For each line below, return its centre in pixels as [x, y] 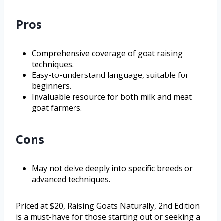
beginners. [51, 86]
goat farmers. [57, 107]
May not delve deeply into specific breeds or [112, 168]
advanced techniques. [71, 179]
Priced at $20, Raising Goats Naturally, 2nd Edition [108, 205]
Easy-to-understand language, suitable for [110, 75]
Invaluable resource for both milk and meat [112, 96]
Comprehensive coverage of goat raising [107, 53]
